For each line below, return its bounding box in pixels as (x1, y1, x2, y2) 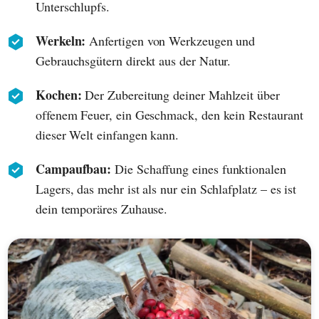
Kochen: (36, 85, 82, 105)
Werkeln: (36, 31, 86, 51)
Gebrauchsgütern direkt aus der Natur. (36, 52, 231, 70)
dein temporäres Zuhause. (36, 200, 168, 218)
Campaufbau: (36, 159, 112, 179)
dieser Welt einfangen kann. (36, 126, 179, 144)
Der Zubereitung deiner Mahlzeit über (81, 86, 280, 104)
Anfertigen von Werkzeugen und (85, 32, 256, 50)
